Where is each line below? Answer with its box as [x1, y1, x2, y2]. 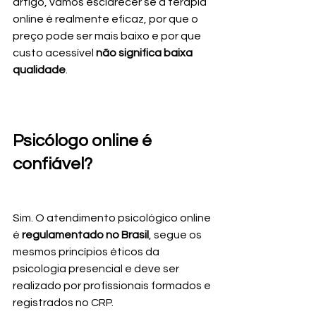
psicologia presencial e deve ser [13, 263, 181, 275]
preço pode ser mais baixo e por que [13, 30, 203, 42]
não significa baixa [96, 47, 195, 59]
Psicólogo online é [13, 132, 155, 150]
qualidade [13, 64, 66, 76]
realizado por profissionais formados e [13, 280, 213, 292]
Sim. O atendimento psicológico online [13, 212, 213, 224]
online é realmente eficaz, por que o [13, 13, 200, 25]
